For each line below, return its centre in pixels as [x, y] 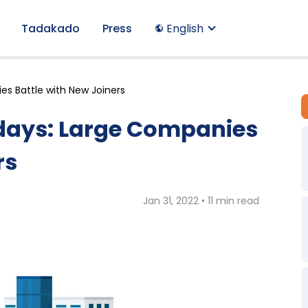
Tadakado [50, 28]
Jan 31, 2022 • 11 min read [201, 200]
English [185, 28]
